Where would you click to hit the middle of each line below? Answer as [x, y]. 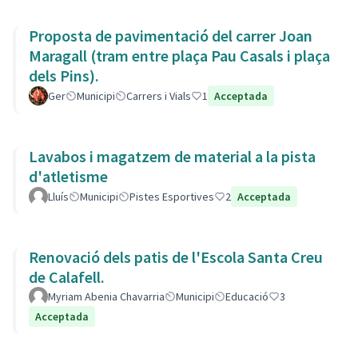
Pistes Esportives [172, 197]
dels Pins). [64, 76]
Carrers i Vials [159, 96]
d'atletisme [68, 176]
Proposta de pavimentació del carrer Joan [171, 36]
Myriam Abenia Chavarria [106, 296]
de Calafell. [67, 277]
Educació [247, 296]
